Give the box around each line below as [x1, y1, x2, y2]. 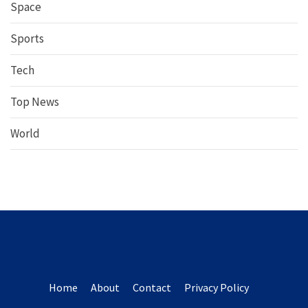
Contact [132, 280, 171, 295]
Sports [10, 31, 44, 47]
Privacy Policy [184, 280, 249, 295]
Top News [10, 94, 59, 110]
